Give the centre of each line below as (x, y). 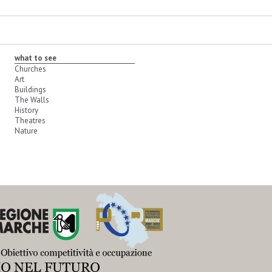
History (26, 110)
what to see (35, 58)
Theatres (30, 121)
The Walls (32, 100)
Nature (26, 131)
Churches (30, 69)
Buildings (30, 90)
